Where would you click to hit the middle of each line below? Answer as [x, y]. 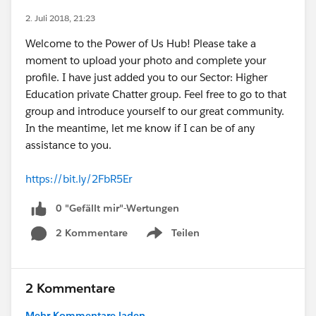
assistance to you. [68, 145]
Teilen [186, 232]
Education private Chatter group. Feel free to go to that [156, 94]
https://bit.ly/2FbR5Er [79, 179]
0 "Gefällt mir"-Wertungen [117, 208]
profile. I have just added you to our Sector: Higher [146, 77]
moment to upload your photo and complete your [146, 60]
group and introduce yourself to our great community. [155, 111]
